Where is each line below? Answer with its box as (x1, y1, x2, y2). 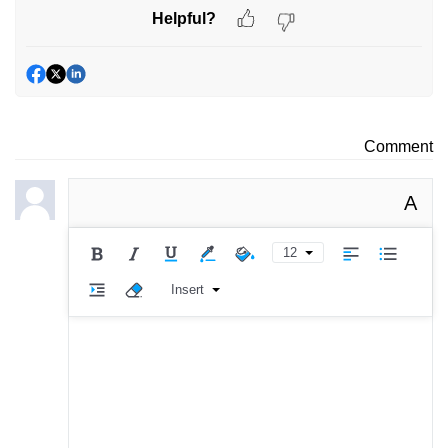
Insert (170, 282, 204, 298)
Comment (364, 138, 433, 156)
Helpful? (152, 9, 216, 27)
